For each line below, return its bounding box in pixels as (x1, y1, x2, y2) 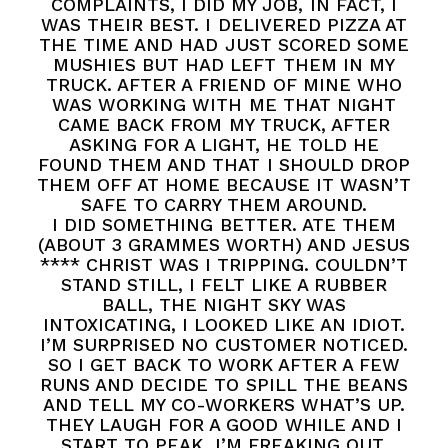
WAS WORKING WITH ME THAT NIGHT (52, 94, 396, 116)
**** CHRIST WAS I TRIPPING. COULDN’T (39, 254, 409, 276)
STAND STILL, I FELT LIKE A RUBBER (60, 274, 388, 296)
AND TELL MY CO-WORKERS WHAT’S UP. (42, 394, 406, 416)
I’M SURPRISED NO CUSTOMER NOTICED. (40, 334, 408, 356)
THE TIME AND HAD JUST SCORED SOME (39, 34, 409, 56)
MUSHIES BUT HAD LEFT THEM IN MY (53, 54, 395, 76)
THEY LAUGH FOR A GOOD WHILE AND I (46, 414, 402, 436)
